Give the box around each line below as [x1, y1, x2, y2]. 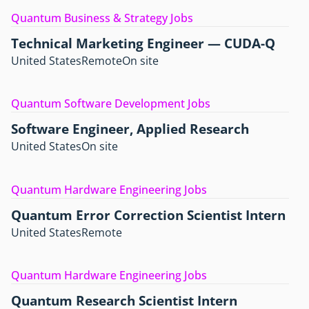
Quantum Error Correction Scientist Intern [11, 205, 286, 224]
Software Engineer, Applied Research [11, 119, 249, 139]
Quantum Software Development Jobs [11, 96, 210, 112]
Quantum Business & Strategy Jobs [11, 10, 193, 26]
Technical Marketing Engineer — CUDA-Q [11, 33, 275, 52]
